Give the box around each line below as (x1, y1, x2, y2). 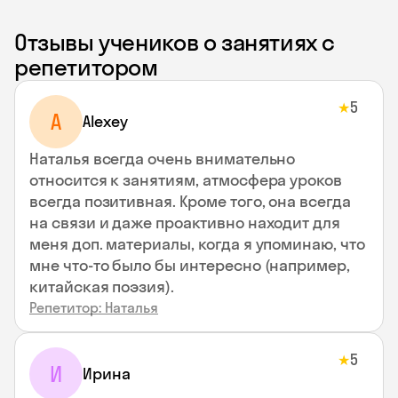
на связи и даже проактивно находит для (29, 212, 341, 233)
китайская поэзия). (29, 276, 175, 297)
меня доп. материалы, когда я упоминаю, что (29, 234, 365, 254)
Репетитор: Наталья (29, 298, 158, 316)
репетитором (14, 52, 158, 82)
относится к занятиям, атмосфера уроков (29, 170, 343, 190)
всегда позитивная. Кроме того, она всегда (29, 191, 351, 211)
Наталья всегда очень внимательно (29, 148, 296, 169)
